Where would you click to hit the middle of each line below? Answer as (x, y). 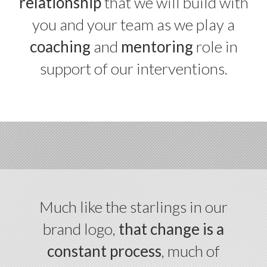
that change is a (171, 229)
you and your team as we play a (133, 25)
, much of (191, 251)
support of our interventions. (133, 69)
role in (215, 47)
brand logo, (81, 229)
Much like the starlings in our (133, 207)
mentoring (157, 47)
